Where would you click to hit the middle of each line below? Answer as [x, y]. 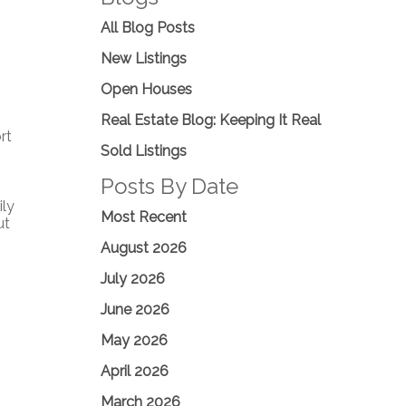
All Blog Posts [148, 28]
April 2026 [135, 371]
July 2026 [133, 279]
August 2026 [144, 248]
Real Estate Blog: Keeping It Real [211, 120]
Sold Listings [144, 151]
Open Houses [146, 89]
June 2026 [135, 309]
